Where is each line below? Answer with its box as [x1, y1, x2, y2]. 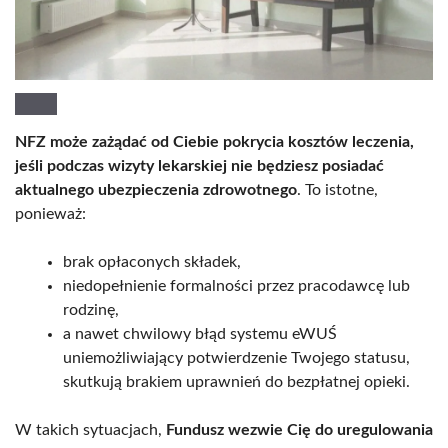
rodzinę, [63, 301, 119, 318]
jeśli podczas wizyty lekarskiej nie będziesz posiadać [15, 157, 384, 174]
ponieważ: [15, 205, 86, 222]
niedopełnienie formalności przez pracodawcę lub [63, 277, 410, 294]
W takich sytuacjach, [15, 421, 166, 438]
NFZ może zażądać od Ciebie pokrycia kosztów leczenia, [15, 133, 414, 150]
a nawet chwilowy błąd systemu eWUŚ [63, 325, 337, 342]
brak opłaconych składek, [63, 253, 241, 270]
